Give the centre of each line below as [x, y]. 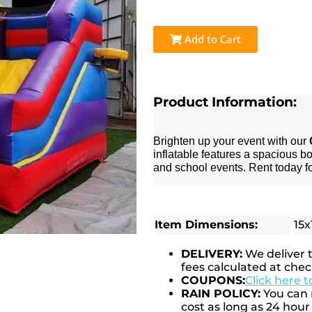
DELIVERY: [211, 253]
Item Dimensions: [206, 224]
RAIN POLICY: [220, 293]
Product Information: [225, 102]
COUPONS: [213, 280]
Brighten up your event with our [231, 141]
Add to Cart [211, 39]
